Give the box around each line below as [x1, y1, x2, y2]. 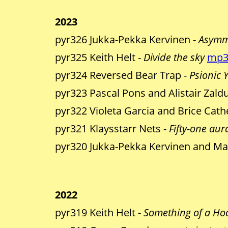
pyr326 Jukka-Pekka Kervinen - [55, 33, 198, 47]
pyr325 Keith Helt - [55, 50, 144, 65]
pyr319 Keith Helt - [55, 206, 144, 220]
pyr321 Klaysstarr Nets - [55, 122, 169, 136]
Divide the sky [144, 50, 205, 65]
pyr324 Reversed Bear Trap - [55, 68, 189, 82]
